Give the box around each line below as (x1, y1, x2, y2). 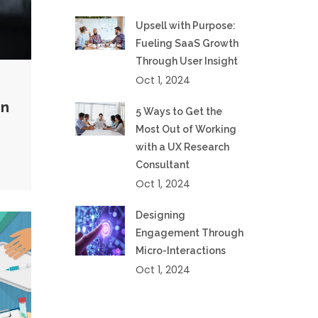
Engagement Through (135, 227, 243, 238)
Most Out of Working (135, 124, 236, 135)
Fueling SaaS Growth (135, 38, 238, 49)
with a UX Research (135, 141, 229, 153)
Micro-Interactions (135, 245, 226, 256)
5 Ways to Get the (135, 106, 222, 117)
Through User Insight (135, 55, 238, 67)
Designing (135, 209, 185, 221)
